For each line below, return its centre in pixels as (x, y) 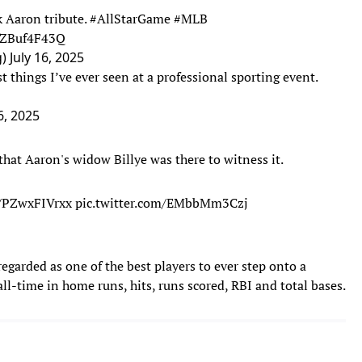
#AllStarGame (130, 18)
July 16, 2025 (47, 57)
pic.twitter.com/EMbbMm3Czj (162, 202)
